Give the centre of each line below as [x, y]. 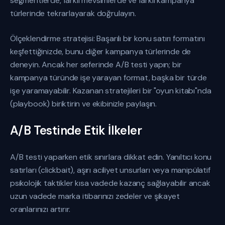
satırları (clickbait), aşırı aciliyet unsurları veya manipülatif [110, 170]
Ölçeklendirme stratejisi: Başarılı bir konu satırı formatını [107, 38]
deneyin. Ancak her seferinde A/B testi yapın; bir [96, 65]
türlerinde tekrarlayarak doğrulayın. [73, 13]
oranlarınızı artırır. [40, 209]
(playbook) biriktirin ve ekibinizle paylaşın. [84, 104]
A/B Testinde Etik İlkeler [76, 130]
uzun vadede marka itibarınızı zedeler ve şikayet [95, 196]
